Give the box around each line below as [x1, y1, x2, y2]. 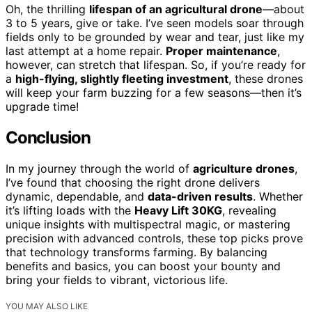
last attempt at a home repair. [6, 44, 166, 58]
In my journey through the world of [6, 161, 193, 175]
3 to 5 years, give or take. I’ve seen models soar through [6, 16, 304, 31]
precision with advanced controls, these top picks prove [6, 231, 303, 245]
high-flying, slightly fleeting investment [15, 72, 228, 86]
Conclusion [6, 127, 91, 148]
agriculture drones [193, 161, 295, 175]
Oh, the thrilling [6, 2, 89, 17]
